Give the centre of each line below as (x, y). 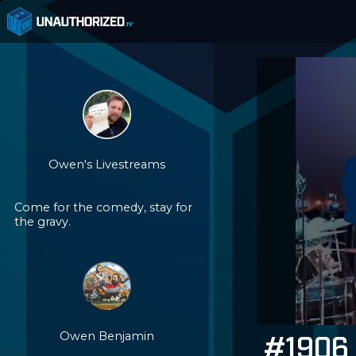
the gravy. (43, 222)
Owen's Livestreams (106, 164)
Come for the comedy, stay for (103, 207)
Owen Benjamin (106, 336)
